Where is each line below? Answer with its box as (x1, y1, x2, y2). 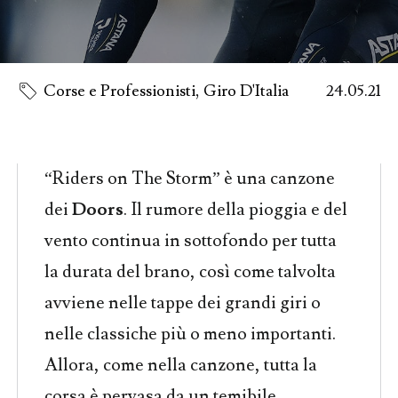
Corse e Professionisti (43, 81, 195, 101)
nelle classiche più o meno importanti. (44, 322, 336, 346)
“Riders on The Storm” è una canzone (44, 167, 335, 190)
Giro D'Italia (203, 81, 289, 101)
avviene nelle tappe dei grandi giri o (44, 291, 321, 314)
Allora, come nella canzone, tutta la (44, 354, 317, 377)
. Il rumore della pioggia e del (123, 198, 347, 221)
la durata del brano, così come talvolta (44, 260, 336, 283)
